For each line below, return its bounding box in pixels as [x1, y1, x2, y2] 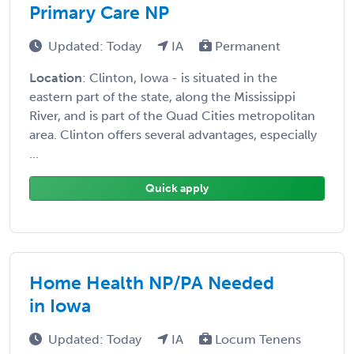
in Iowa [29, 294, 91, 317]
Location [29, 70, 82, 85]
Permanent [212, 38, 281, 54]
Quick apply [145, 181, 209, 195]
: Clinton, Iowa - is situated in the [82, 70, 277, 85]
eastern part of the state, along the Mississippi [29, 88, 296, 104]
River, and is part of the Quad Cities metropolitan [29, 107, 315, 123]
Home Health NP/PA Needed [29, 271, 274, 294]
